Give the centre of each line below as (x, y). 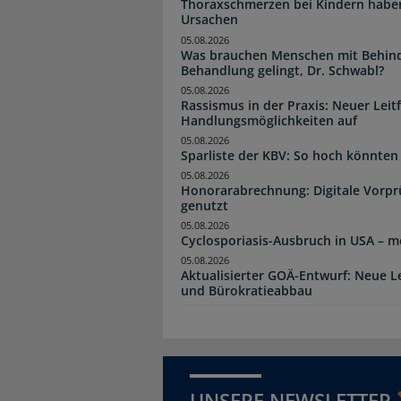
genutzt (205, 205)
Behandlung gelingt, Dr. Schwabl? (282, 70)
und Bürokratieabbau (247, 291)
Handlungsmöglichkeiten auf (269, 120)
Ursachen (209, 20)
